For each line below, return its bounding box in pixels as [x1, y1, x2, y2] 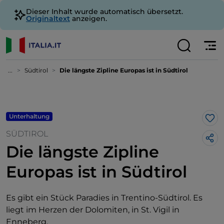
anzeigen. [70, 14, 107, 23]
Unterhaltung [9, 112, 49, 120]
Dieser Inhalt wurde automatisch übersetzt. [26, 7, 183, 16]
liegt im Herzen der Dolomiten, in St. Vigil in [6, 205, 179, 214]
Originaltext [26, 14, 70, 23]
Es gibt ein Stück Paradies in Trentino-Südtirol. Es [6, 193, 202, 202]
